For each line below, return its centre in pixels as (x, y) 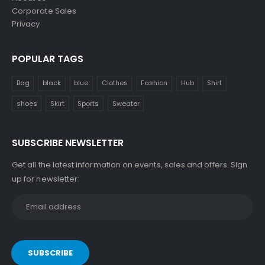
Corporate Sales (44, 11)
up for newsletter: (46, 179)
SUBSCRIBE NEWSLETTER (68, 143)
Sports (88, 103)
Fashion (154, 83)
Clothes (114, 83)
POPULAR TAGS (48, 59)
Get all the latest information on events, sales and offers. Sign (130, 165)
